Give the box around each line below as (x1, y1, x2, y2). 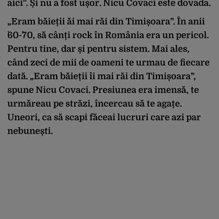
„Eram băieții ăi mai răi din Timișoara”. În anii (7, 17, 205, 26)
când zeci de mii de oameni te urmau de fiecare (7, 58, 210, 67)
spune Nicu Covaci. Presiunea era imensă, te (7, 85, 199, 95)
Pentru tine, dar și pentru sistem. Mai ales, (7, 44, 190, 54)
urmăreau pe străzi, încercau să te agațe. (7, 99, 182, 109)
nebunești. (7, 126, 55, 136)
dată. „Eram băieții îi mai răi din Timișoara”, (7, 71, 196, 81)
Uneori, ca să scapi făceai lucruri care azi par (7, 112, 201, 122)
